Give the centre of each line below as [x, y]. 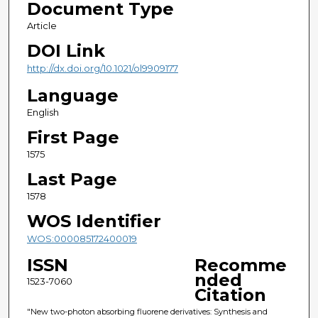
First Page [73, 137]
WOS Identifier [94, 221]
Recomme [240, 265]
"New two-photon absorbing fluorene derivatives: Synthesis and [147, 311]
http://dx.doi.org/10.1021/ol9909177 [102, 68]
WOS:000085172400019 [82, 238]
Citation [230, 295]
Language [72, 95]
